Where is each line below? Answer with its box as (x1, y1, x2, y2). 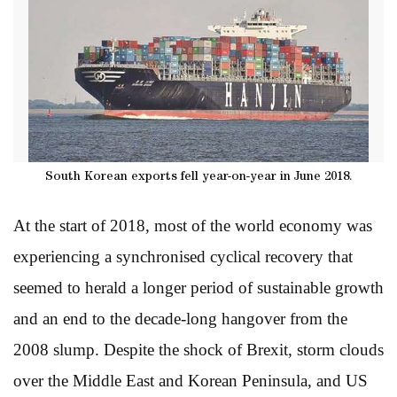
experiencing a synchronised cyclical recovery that (13, 246, 353, 266)
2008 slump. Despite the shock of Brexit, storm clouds (13, 339, 384, 359)
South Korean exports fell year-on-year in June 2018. (44, 170, 353, 183)
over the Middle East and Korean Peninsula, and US (13, 370, 368, 390)
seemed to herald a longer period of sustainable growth (13, 277, 384, 297)
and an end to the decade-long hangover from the (13, 308, 347, 328)
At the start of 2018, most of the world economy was (13, 215, 372, 235)
